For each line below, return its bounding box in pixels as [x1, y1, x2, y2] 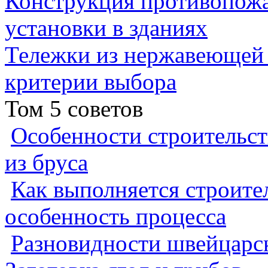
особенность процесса [5, 203, 226, 229]
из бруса [5, 150, 88, 175]
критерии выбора [5, 69, 176, 95]
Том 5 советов [5, 96, 143, 121]
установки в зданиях [5, 15, 208, 41]
